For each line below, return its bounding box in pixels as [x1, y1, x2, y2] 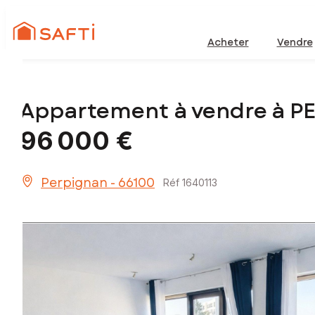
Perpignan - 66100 [41, 174, 155, 193]
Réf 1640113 [163, 176, 217, 189]
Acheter [207, 35, 249, 49]
